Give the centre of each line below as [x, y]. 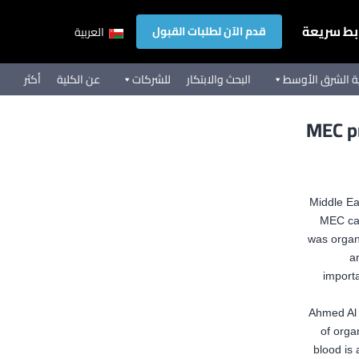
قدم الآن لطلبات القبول [209, 31]
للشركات [151, 79]
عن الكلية [79, 79]
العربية [91, 32]
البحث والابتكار [219, 79]
